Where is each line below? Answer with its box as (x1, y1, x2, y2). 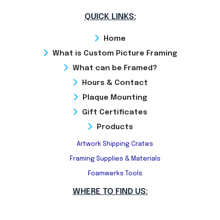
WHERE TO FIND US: (72, 187, 148, 196)
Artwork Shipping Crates (77, 140, 153, 147)
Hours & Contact (82, 79, 148, 87)
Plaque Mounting (82, 93, 147, 102)
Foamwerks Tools (87, 170, 142, 177)
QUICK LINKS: (84, 12, 136, 21)
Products (96, 123, 133, 131)
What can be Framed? (72, 64, 157, 72)
